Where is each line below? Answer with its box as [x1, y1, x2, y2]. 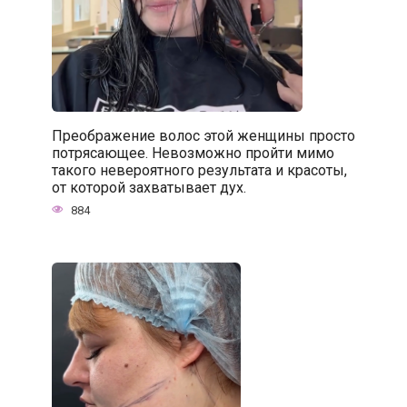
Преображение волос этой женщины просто [51, 126, 355, 144]
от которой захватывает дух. [51, 178, 246, 196]
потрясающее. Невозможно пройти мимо [51, 144, 334, 162]
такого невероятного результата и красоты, [51, 161, 347, 179]
